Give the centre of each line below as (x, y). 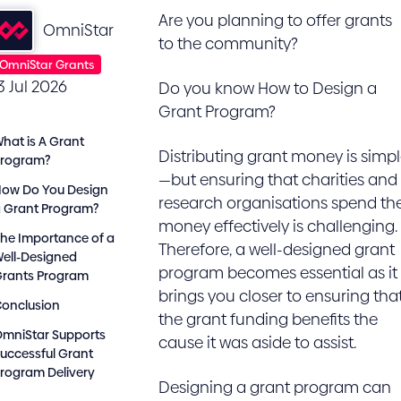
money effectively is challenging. (278, 226)
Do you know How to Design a (267, 88)
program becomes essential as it (277, 273)
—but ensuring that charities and (277, 179)
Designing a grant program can (274, 387)
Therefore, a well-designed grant (276, 249)
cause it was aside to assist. (257, 342)
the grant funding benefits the (268, 319)
